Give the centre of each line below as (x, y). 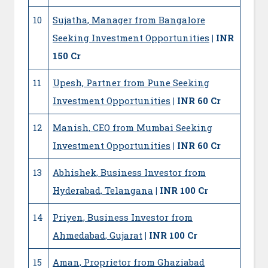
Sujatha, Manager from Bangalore (129, 19)
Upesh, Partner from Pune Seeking (131, 82)
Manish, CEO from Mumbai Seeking (133, 127)
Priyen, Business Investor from (123, 217)
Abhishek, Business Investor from (129, 172)
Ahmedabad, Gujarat (98, 235)
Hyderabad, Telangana (103, 190)
